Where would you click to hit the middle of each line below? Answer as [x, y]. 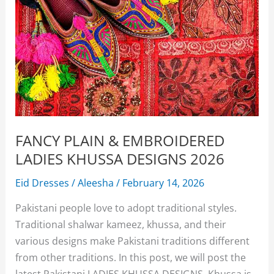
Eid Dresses [43, 182]
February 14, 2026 [164, 182]
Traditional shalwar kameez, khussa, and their [121, 224]
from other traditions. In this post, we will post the [131, 257]
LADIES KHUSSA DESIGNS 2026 [120, 159]
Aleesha [97, 182]
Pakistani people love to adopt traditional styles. [126, 208]
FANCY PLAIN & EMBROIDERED [120, 140]
